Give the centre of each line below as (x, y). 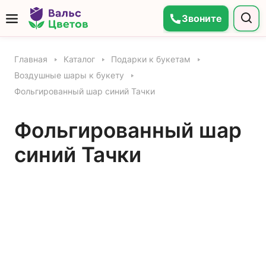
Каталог (79, 59)
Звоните (202, 18)
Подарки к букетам (151, 59)
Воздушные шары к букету (69, 75)
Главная (31, 59)
